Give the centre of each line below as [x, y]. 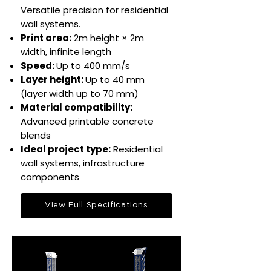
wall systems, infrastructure [83, 163]
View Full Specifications [96, 205]
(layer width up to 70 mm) [80, 93]
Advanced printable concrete [87, 121]
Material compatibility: [77, 107]
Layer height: [53, 80]
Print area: [46, 38]
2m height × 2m [108, 38]
